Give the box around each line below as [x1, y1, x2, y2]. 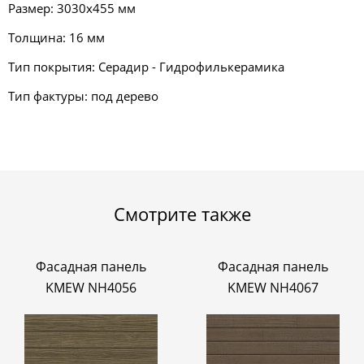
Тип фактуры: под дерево [8, 87, 158, 104]
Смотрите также [113, 201, 251, 226]
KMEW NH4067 [227, 279, 318, 297]
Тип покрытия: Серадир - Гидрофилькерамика [8, 58, 284, 76]
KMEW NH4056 [45, 279, 136, 297]
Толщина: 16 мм [8, 29, 105, 46]
